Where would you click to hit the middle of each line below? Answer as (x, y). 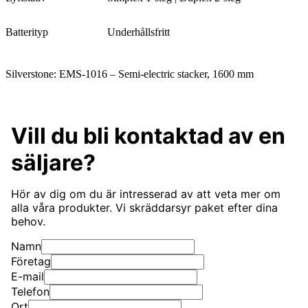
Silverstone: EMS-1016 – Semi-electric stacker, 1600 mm (130, 74)
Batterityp (27, 32)
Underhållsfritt (139, 32)
